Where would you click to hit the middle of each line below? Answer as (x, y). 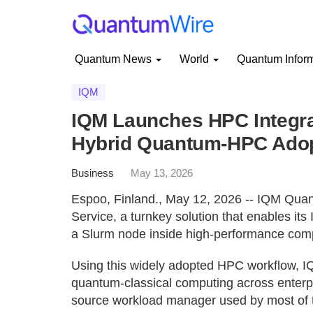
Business (93, 173)
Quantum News (115, 59)
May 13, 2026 (162, 173)
